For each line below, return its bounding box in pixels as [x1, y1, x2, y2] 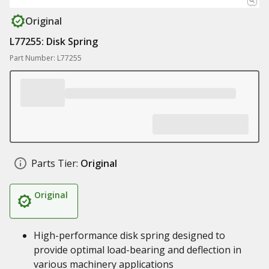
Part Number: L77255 [10, 53, 82, 63]
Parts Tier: [31, 157, 78, 170]
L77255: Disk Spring [10, 35, 98, 48]
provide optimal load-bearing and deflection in [34, 243, 241, 256]
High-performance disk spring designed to [34, 229, 225, 242]
